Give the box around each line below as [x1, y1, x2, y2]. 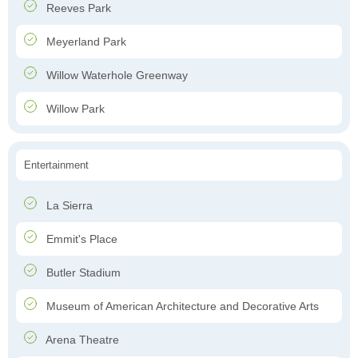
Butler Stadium [43, 266, 121, 280]
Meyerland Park [43, 35, 126, 49]
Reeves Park [43, 2, 111, 15]
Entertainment [24, 159, 89, 172]
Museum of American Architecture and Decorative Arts [43, 300, 319, 313]
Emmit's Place [43, 233, 117, 246]
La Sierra [43, 199, 93, 213]
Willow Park [43, 102, 105, 116]
